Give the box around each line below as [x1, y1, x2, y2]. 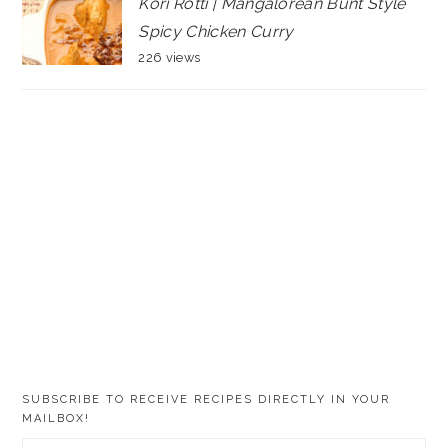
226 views [138, 49, 201, 65]
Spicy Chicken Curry [138, 21, 294, 41]
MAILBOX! [22, 411, 91, 425]
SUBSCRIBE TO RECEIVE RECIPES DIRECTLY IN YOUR [22, 392, 391, 406]
